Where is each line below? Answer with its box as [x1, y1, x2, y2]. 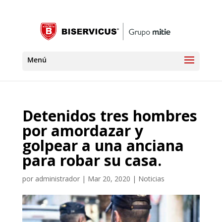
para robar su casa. [22, 150, 162, 170]
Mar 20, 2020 [87, 174, 130, 183]
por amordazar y [22, 120, 143, 141]
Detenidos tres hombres [22, 106, 197, 126]
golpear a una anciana [22, 135, 184, 156]
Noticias [138, 174, 165, 183]
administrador [35, 174, 80, 183]
